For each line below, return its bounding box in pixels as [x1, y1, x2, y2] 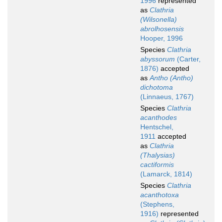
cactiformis [140, 161, 174, 169]
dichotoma [140, 83, 173, 92]
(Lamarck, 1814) [140, 170, 192, 178]
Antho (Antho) [150, 74, 193, 82]
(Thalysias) [140, 151, 175, 160]
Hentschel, [140, 123, 173, 131]
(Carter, [175, 55, 201, 63]
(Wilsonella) [140, 15, 177, 24]
